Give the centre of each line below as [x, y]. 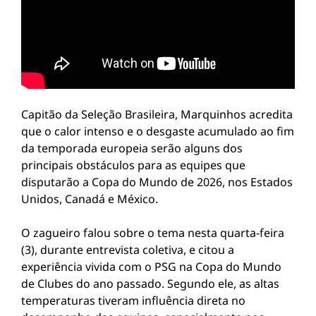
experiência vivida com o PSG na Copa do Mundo [151, 267]
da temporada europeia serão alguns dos [132, 148]
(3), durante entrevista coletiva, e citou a [128, 250]
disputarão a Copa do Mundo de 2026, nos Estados [157, 182]
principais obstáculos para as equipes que [133, 165]
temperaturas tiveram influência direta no [133, 300]
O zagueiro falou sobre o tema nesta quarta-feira [153, 233]
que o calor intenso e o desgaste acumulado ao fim [158, 131]
